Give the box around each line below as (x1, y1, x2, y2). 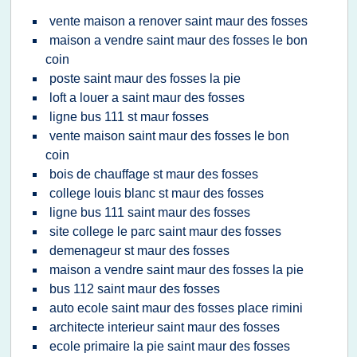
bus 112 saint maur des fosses (49, 282, 220, 296)
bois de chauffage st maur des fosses (49, 167, 258, 181)
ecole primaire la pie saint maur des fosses (49, 339, 290, 353)
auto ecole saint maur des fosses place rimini (49, 301, 303, 315)
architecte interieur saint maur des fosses (49, 320, 280, 334)
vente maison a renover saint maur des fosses (49, 14, 308, 28)
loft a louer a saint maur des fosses (49, 91, 245, 104)
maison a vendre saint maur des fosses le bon (49, 33, 308, 47)
